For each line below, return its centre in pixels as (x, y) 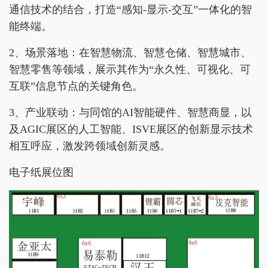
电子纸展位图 (41, 173)
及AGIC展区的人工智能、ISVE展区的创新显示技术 (131, 130)
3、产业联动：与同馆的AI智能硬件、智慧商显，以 (130, 113)
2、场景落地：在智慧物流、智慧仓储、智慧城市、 (130, 53)
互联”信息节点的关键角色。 (76, 86)
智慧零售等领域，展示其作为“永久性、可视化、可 (130, 70)
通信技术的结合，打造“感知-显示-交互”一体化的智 (130, 10)
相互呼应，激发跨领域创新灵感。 (90, 146)
